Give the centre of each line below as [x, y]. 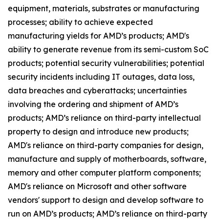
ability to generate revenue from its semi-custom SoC [108, 50]
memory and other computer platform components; [104, 173]
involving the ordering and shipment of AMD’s [93, 104]
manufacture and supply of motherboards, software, [107, 159]
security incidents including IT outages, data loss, [101, 77]
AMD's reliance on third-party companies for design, [106, 145]
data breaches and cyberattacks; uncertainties [97, 91]
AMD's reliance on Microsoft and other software [97, 186]
